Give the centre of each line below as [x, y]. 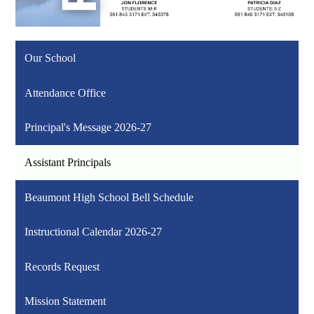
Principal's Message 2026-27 [88, 128]
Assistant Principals [68, 162]
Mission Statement [66, 301]
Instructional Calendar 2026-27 [94, 232]
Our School [50, 58]
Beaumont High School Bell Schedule [109, 197]
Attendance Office [66, 93]
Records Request [62, 266]
